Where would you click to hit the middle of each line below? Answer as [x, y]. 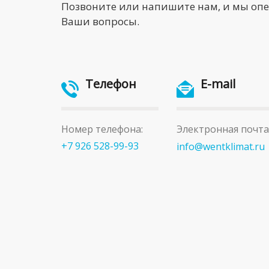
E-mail [218, 83]
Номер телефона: [102, 129]
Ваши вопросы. [101, 21]
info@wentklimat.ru [220, 146]
